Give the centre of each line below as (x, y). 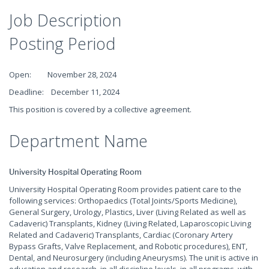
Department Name (78, 141)
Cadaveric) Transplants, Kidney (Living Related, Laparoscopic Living (130, 223)
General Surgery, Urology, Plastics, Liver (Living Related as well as (128, 212)
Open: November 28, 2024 (63, 74)
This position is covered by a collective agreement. (102, 109)
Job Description (65, 20)
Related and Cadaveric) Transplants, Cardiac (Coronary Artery (121, 235)
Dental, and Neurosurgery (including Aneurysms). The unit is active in (134, 258)
